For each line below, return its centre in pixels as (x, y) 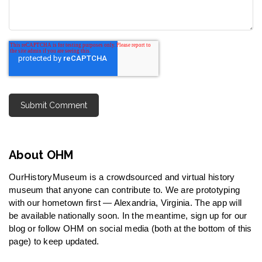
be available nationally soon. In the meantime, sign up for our (128, 216)
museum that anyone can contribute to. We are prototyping (124, 190)
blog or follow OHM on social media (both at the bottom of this (130, 229)
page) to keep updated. (54, 242)
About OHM (41, 155)
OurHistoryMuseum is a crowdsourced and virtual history (122, 177)
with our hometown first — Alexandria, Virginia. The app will (125, 203)
